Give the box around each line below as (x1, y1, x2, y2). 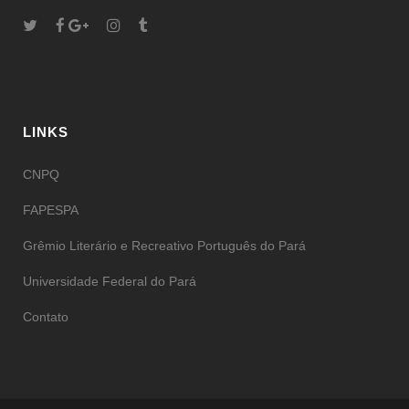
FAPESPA (23, 203, 79, 217)
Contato (23, 309, 68, 324)
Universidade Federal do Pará (23, 274, 196, 288)
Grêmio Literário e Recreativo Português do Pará (23, 238, 306, 253)
